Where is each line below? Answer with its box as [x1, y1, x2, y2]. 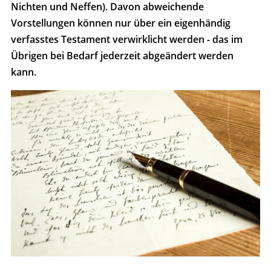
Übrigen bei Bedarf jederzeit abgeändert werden [11, 49, 233, 63]
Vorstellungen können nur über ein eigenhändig [11, 16, 230, 30]
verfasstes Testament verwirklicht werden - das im [11, 33, 243, 47]
